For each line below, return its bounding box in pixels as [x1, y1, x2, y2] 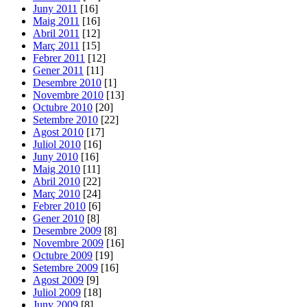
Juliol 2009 [33, 286, 81, 298]
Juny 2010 [33, 150, 78, 162]
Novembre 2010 [33, 88, 103, 101]
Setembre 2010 [33, 113, 98, 125]
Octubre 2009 [33, 249, 93, 261]
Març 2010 [33, 187, 80, 199]
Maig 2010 [33, 162, 80, 175]
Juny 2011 [33, 2, 77, 14]
